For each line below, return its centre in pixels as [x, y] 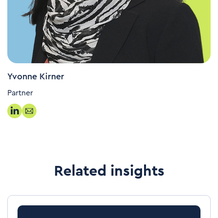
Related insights [109, 171]
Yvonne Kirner [36, 76]
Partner [20, 93]
